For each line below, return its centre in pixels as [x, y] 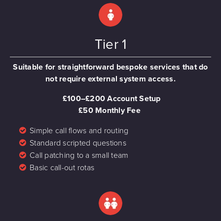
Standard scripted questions [78, 143]
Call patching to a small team [79, 155]
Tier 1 [110, 44]
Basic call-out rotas [62, 167]
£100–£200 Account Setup [111, 98]
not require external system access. [110, 79]
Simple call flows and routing [79, 130]
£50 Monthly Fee [110, 110]
